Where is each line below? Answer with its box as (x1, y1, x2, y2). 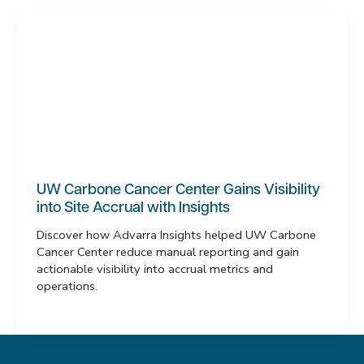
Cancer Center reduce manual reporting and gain (36, 244, 299, 261)
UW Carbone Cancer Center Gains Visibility (36, 183, 320, 199)
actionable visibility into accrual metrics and (36, 261, 273, 278)
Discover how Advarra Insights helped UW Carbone (36, 227, 316, 244)
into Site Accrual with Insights (36, 201, 230, 217)
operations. (36, 278, 97, 295)
